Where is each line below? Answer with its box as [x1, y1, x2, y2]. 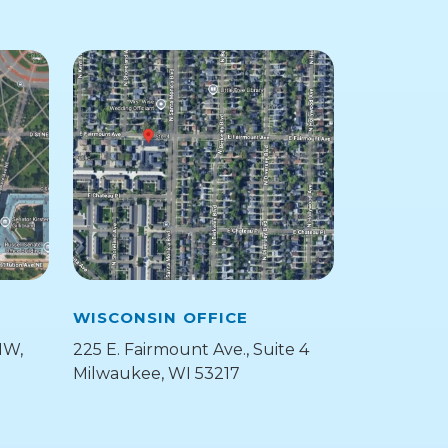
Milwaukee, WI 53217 [73, 363, 240, 383]
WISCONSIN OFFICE [73, 302, 248, 328]
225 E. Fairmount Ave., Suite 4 [73, 339, 309, 359]
